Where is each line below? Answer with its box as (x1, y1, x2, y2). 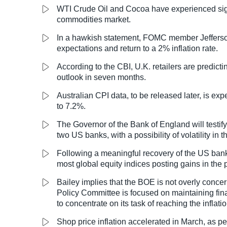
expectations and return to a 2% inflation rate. (57, 44, 218, 53)
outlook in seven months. (57, 73, 146, 82)
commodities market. (57, 15, 131, 24)
